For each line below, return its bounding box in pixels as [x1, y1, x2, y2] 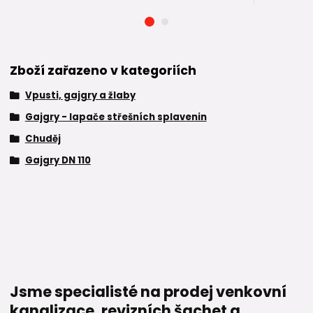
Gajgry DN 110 [24, 153, 91, 167]
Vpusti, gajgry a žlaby [24, 89, 136, 103]
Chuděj [24, 131, 61, 145]
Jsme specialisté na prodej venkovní [10, 282, 286, 303]
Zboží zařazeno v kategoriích [10, 62, 196, 80]
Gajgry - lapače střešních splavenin [24, 110, 207, 124]
